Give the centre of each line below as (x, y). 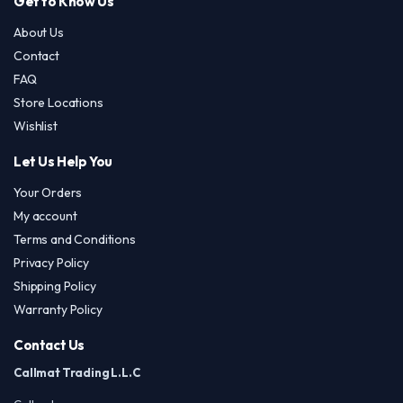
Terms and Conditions (75, 239)
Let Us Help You (63, 161)
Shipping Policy (55, 286)
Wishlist (36, 125)
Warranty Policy (58, 309)
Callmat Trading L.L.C (77, 372)
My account (45, 215)
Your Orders (48, 192)
